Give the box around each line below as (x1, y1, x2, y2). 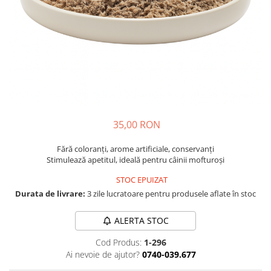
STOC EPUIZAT (114, 174, 168, 185)
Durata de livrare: (15, 188, 85, 199)
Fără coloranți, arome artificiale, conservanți (57, 143, 214, 154)
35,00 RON (113, 118, 160, 131)
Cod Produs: (96, 237, 142, 248)
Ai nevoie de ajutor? (66, 249, 140, 260)
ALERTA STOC (114, 215, 169, 226)
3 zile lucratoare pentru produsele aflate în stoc (85, 188, 256, 199)
